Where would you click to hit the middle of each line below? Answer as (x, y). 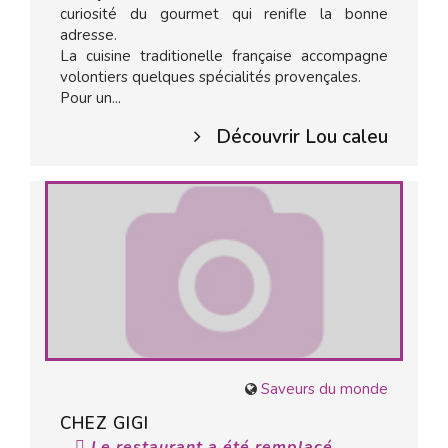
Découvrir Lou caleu (302, 137)
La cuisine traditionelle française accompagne (224, 56)
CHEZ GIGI (104, 423)
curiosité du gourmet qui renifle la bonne (224, 14)
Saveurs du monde (324, 389)
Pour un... (90, 98)
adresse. (88, 35)
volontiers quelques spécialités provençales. (210, 77)
